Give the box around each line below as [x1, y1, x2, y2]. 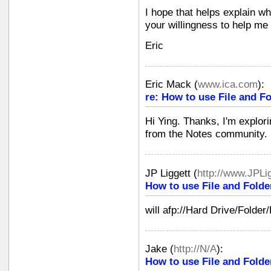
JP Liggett [145, 167, 191, 179]
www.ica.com [198, 79, 258, 91]
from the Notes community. [145, 128, 267, 140]
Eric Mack [145, 79, 191, 91]
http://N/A [174, 243, 217, 255]
